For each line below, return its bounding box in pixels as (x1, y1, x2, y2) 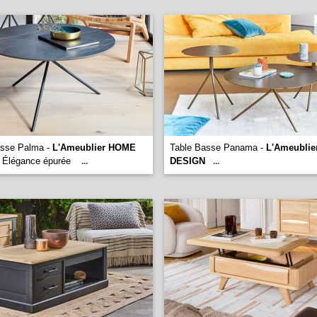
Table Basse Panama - (170, 142, 266, 153)
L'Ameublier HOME (52, 142, 136, 153)
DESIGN (170, 156, 205, 166)
